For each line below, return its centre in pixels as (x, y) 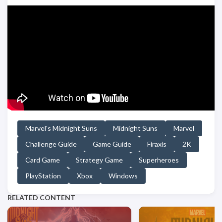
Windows (123, 176)
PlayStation (43, 176)
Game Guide (112, 144)
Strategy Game (99, 160)
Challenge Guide (51, 144)
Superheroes (159, 160)
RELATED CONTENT (41, 198)
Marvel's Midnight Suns (61, 128)
